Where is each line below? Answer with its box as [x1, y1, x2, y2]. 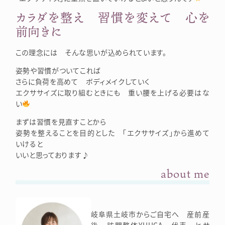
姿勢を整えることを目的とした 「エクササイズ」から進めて [15, 127, 210, 138]
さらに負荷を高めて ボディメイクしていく [15, 76, 150, 86]
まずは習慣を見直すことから [15, 116, 106, 127]
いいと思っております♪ [15, 149, 89, 160]
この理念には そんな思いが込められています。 [15, 47, 167, 57]
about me [160, 165, 210, 182]
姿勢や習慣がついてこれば [15, 65, 101, 75]
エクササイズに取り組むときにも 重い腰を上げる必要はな [15, 87, 210, 97]
